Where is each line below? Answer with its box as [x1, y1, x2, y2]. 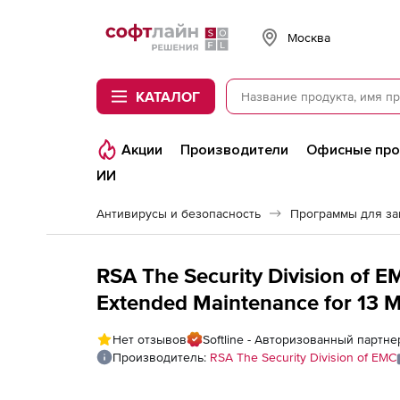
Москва [287, 29, 330, 45]
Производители [180, 141, 288, 159]
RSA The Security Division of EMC [210, 350, 396, 364]
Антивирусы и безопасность [96, 206, 261, 221]
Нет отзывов [112, 332, 187, 346]
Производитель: [112, 350, 210, 364]
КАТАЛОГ [136, 88, 200, 104]
